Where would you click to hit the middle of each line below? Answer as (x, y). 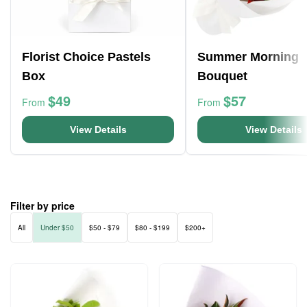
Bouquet (222, 76)
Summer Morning (248, 57)
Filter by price (42, 206)
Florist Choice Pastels (86, 57)
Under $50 (57, 228)
